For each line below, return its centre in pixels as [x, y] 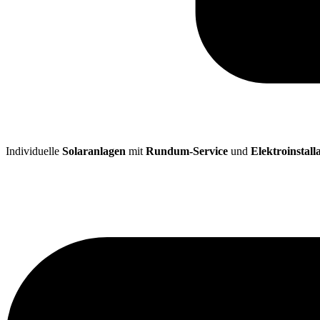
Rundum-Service [187, 151]
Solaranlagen [94, 151]
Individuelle [34, 151]
